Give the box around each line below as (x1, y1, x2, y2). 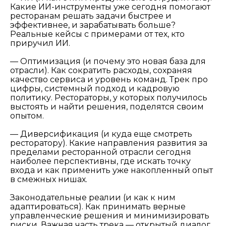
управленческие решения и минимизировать (10, 211, 209, 221)
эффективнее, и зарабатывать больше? (10, 20, 176, 30)
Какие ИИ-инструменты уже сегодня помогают (10, 2, 210, 12)
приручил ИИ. (10, 38, 70, 48)
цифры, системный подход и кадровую (10, 84, 180, 94)
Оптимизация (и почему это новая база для (20, 56, 206, 67)
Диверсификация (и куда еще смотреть (20, 129, 192, 139)
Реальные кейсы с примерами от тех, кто (10, 29, 185, 39)
